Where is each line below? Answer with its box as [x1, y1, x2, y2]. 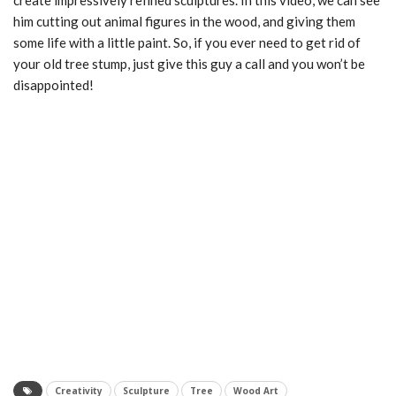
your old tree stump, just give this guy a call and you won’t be [13, 56, 365, 72]
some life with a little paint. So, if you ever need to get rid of [13, 34, 361, 51]
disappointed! [13, 77, 94, 94]
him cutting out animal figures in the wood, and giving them [13, 13, 355, 30]
